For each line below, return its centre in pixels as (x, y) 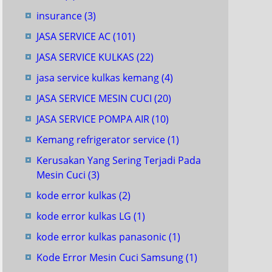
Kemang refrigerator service (102, 140)
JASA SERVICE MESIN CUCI (95, 98)
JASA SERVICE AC (75, 36)
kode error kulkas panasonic (103, 237)
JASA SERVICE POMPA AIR (94, 119)
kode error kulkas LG (85, 216)
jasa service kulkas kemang (99, 78)
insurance (60, 16)
